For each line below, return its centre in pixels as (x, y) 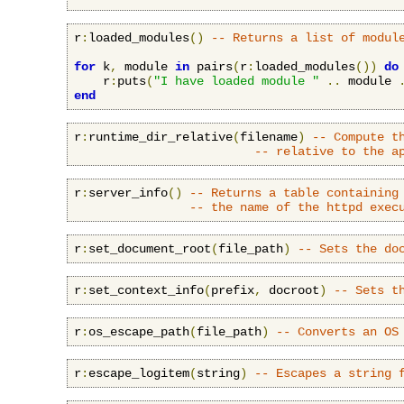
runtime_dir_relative (161, 137)
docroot (290, 290)
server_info (128, 193)
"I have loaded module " (236, 81)
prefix (233, 290)
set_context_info (146, 290)
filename (269, 137)
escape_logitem (139, 373)
